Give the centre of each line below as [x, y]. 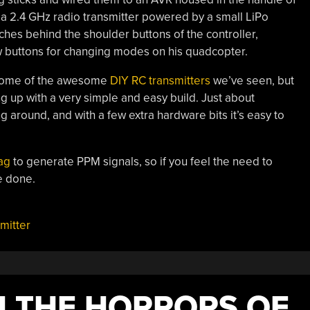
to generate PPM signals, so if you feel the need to [141, 161]
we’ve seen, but [252, 80]
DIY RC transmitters [160, 80]
